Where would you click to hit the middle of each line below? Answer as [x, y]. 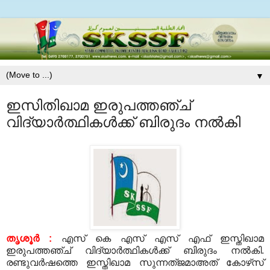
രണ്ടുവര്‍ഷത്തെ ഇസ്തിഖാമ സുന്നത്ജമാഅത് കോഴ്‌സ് [135, 263]
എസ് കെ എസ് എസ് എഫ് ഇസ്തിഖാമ [158, 239]
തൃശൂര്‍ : [29, 239]
